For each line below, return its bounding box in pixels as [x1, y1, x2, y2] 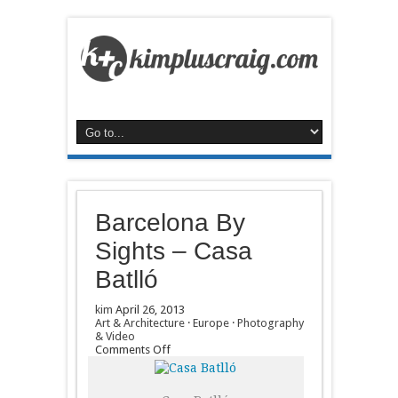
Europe [192, 315, 229, 330]
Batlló [94, 265, 158, 293]
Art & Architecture [94, 315, 185, 330]
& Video [94, 329, 135, 343]
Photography [236, 315, 304, 330]
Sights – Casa [94, 236, 252, 265]
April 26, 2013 [115, 302, 185, 316]
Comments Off [94, 342, 171, 356]
